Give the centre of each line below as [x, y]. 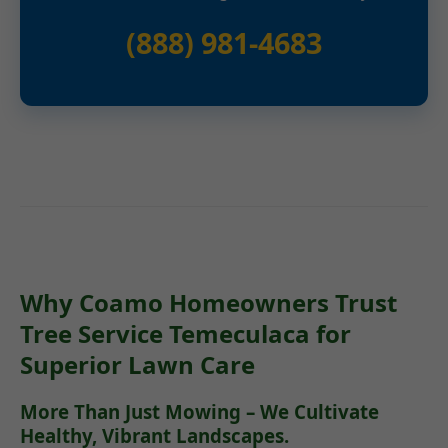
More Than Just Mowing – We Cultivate [199, 412]
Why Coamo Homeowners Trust [208, 303]
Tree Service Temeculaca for [185, 334]
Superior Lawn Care [137, 365]
